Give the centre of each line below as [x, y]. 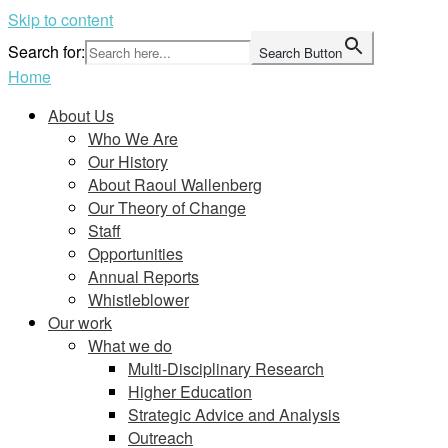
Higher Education [190, 391]
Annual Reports [143, 276]
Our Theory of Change [167, 207]
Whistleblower [138, 299]
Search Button [300, 52]
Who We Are [133, 138]
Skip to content [60, 19]
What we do [130, 345]
